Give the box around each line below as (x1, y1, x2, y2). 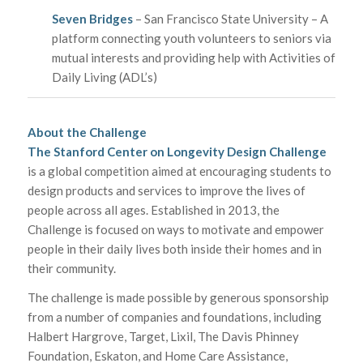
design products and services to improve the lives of (27, 182, 305, 198)
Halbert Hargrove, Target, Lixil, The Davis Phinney (27, 329, 299, 344)
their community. (27, 260, 116, 275)
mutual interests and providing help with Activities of (51, 49, 335, 65)
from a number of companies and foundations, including (27, 310, 322, 325)
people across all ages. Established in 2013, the (27, 202, 280, 217)
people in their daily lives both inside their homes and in (27, 241, 322, 256)
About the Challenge (27, 124, 147, 139)
